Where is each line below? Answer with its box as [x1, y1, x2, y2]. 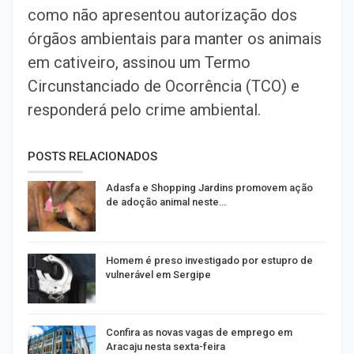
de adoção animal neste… [106, 196, 226, 208]
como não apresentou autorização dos [28, 6, 297, 24]
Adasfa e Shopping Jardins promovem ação [106, 182, 313, 194]
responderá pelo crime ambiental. [28, 100, 261, 119]
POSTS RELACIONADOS [28, 149, 157, 164]
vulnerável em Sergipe [106, 268, 211, 281]
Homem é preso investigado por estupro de [106, 254, 313, 266]
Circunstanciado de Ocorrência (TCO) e [28, 77, 299, 96]
